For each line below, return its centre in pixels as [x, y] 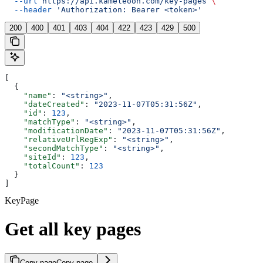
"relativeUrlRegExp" [59, 139]
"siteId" [33, 157]
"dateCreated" [45, 104]
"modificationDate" [56, 130]
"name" [28, 95]
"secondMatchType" [54, 148]
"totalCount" [42, 166]
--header [28, 9]
